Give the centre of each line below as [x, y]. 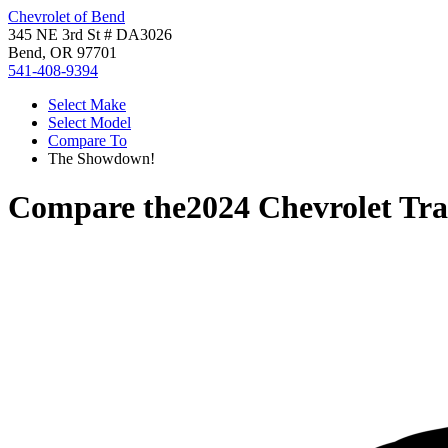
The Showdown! [101, 158]
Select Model [89, 122]
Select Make [87, 104]
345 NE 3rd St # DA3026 [90, 34]
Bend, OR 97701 [62, 52]
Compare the [97, 207]
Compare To [87, 140]
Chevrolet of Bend [66, 16]
